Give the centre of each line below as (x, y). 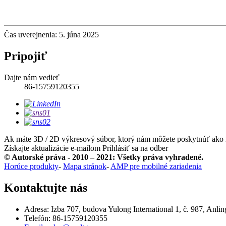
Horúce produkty (31, 166)
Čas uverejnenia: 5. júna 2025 (51, 34)
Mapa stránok (85, 166)
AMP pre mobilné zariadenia (156, 166)
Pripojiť (26, 56)
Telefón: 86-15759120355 (66, 218)
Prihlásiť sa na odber (135, 148)
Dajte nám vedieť (32, 77)
